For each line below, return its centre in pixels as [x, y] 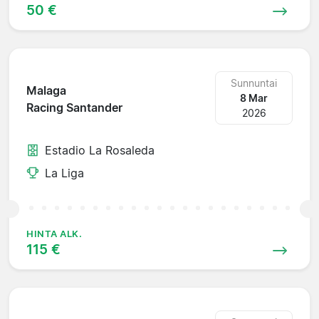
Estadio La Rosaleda [100, 150]
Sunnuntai [254, 83]
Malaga [46, 91]
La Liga [64, 173]
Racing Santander [74, 108]
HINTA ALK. [54, 234]
